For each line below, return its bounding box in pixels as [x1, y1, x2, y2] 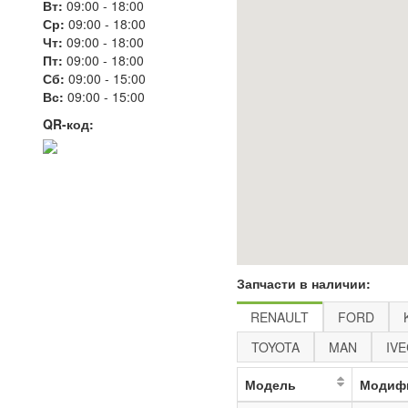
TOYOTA [251, 338, 301, 356]
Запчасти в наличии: [237, 274, 372, 292]
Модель [245, 375, 297, 393]
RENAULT [250, 308, 310, 326]
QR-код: [43, 115, 94, 133]
